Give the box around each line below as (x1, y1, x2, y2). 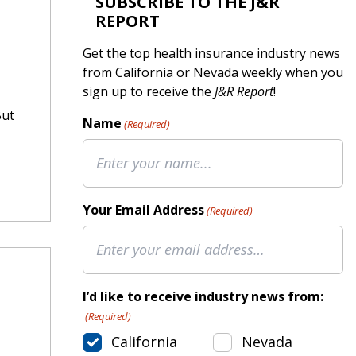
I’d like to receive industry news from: (83, 287, 323, 305)
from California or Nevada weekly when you (83, 63, 343, 81)
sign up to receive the (83, 82, 215, 100)
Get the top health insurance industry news (83, 44, 340, 62)
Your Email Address (83, 200, 204, 219)
